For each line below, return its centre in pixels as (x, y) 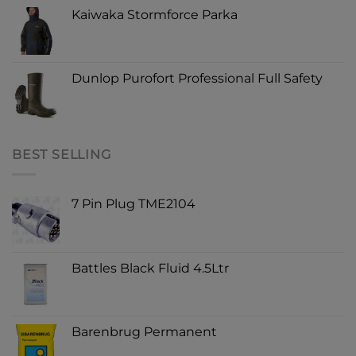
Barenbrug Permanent (144, 331)
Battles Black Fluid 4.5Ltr (150, 268)
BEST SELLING (62, 155)
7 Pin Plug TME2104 (133, 203)
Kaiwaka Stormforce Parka (155, 15)
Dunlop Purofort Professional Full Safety (197, 79)
